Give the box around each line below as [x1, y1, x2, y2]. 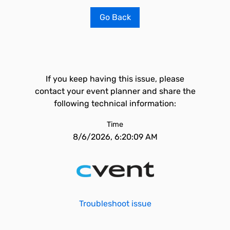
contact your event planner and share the [34, 86, 196, 96]
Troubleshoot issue [79, 199, 151, 208]
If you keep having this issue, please [46, 74, 184, 84]
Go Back [99, 12, 131, 22]
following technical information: [54, 99, 176, 108]
